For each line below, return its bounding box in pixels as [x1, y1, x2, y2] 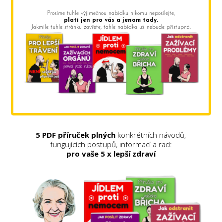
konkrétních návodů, [115, 129, 186, 140]
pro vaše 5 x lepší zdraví [66, 148, 156, 159]
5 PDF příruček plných [36, 129, 116, 140]
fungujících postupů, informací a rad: [50, 139, 172, 149]
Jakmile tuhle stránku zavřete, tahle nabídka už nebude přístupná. [31, 24, 191, 30]
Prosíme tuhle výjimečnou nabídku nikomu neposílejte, [47, 10, 175, 16]
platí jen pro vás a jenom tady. [63, 17, 158, 23]
